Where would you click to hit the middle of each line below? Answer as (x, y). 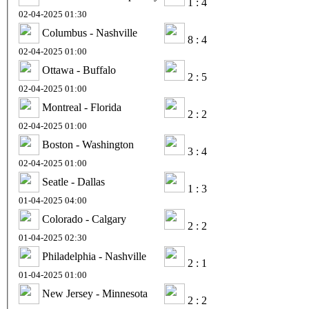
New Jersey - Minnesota (95, 293)
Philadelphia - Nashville (94, 256)
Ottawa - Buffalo (79, 70)
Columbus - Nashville (90, 32)
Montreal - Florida (82, 107)
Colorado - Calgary (84, 219)
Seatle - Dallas (73, 181)
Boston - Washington (88, 144)
